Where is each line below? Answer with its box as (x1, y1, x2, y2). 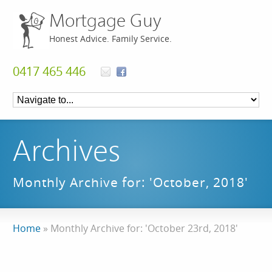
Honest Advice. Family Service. (49, 33, 172, 44)
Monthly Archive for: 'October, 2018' (13, 174, 249, 191)
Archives (13, 137, 121, 169)
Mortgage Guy (49, 12, 162, 32)
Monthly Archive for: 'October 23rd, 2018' (50, 222, 239, 235)
